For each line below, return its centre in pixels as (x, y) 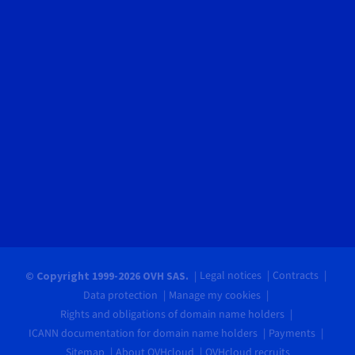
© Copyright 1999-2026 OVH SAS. (108, 275)
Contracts (296, 275)
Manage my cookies (215, 295)
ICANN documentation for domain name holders (143, 333)
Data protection (120, 295)
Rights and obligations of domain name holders (172, 314)
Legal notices (231, 275)
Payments (292, 333)
